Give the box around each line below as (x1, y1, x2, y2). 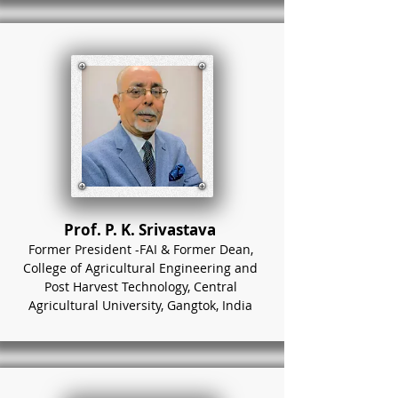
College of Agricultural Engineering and (23, 259, 258, 276)
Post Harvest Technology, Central (44, 278, 237, 295)
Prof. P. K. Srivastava (64, 219, 216, 240)
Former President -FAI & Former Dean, (28, 241, 253, 258)
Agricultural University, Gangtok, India (28, 297, 252, 314)
